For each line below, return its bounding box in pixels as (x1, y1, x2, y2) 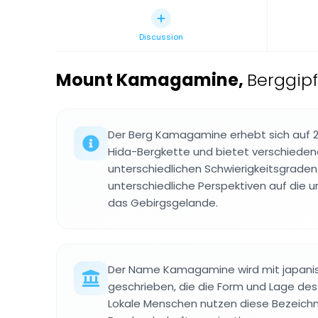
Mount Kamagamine (56, 68, 238, 92)
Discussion (139, 31, 184, 43)
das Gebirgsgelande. (108, 195, 218, 210)
